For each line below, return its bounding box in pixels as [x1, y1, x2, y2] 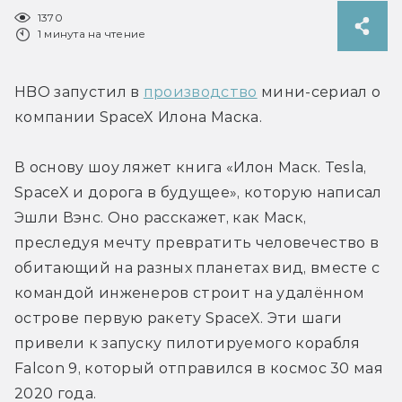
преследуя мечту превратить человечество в [14, 233, 380, 251]
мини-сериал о [257, 83, 381, 100]
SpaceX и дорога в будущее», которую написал [14, 183, 382, 201]
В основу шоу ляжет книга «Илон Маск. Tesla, [14, 158, 367, 176]
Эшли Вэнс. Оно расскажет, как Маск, [14, 208, 307, 226]
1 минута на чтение [38, 26, 146, 40]
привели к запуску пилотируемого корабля [14, 334, 361, 352]
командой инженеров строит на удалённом [14, 284, 365, 301]
